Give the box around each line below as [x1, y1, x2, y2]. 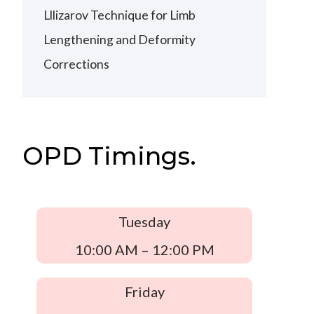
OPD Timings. [22, 141, 197, 172]
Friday [124, 283, 165, 301]
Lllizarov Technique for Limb [43, 8, 196, 23]
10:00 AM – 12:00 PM [74, 241, 214, 259]
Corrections [43, 57, 110, 72]
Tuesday [118, 213, 171, 231]
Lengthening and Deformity [43, 32, 196, 48]
